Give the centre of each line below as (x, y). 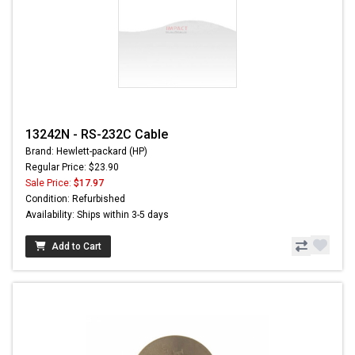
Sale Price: (50, 183)
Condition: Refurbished (75, 199)
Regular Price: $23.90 (72, 168)
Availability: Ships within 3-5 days (97, 215)
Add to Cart (76, 247)
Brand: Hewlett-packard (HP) (86, 152)
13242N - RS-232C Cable (97, 135)
